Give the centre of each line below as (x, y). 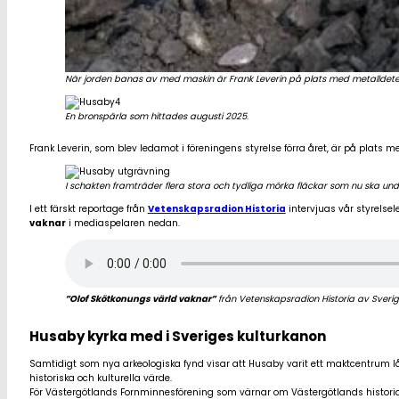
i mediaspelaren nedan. (122, 223)
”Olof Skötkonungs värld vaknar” (140, 298)
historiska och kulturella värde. (100, 379)
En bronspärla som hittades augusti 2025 (155, 116)
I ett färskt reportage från (88, 208)
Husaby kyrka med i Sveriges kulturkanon (177, 337)
